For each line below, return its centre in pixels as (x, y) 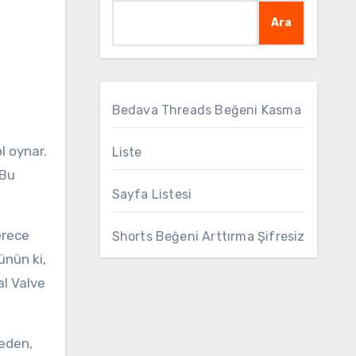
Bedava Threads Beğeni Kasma (206, 110)
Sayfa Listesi (152, 194)
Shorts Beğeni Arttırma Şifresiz (208, 236)
